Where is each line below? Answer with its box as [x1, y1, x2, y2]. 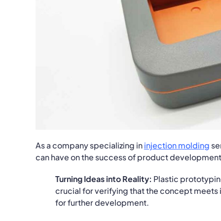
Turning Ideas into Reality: [55, 173, 152, 184]
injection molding [144, 140, 210, 150]
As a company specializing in [35, 140, 144, 150]
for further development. [55, 197, 149, 208]
